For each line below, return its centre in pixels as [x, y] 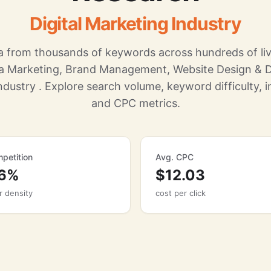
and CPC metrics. [135, 103]
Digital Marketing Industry [135, 24]
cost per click [181, 193]
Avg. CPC [175, 157]
